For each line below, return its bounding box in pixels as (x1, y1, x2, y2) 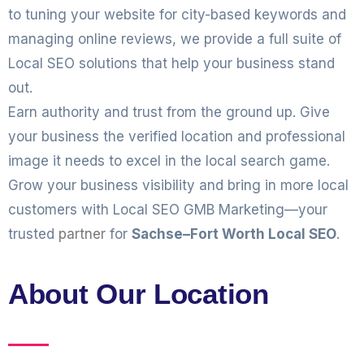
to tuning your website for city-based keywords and (8, 6, 346, 23)
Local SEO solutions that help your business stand (8, 55, 335, 71)
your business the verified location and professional (8, 128, 345, 145)
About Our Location (8, 278, 269, 310)
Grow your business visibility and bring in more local (8, 177, 349, 193)
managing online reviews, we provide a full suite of (8, 31, 341, 47)
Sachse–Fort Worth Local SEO (132, 226, 336, 242)
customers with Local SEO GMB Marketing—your (8, 201, 327, 218)
